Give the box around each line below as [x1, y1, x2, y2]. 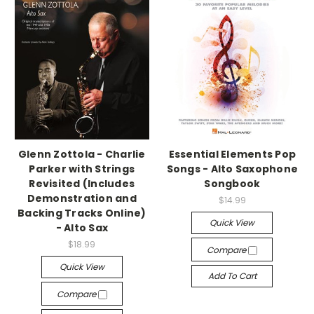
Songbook [204, 176, 261, 191]
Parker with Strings [29, 161, 135, 176]
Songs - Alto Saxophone [166, 161, 298, 176]
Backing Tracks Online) [18, 205, 146, 220]
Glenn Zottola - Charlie [18, 146, 146, 161]
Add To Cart [207, 269, 257, 282]
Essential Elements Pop [168, 146, 296, 161]
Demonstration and [27, 191, 137, 205]
